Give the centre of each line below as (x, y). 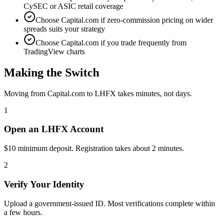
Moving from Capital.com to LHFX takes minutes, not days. (98, 93)
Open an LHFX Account (54, 129)
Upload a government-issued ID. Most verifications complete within (110, 203)
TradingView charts (54, 51)
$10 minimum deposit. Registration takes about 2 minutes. (94, 148)
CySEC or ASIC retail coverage (74, 6)
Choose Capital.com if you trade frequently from (111, 42)
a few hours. (23, 212)
